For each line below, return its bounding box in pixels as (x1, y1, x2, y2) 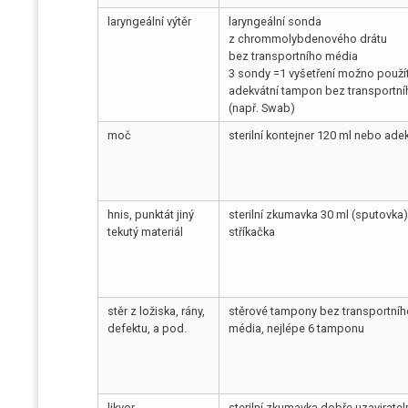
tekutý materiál (107, 224, 184, 239)
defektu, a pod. (107, 321, 188, 335)
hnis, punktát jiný (107, 207, 195, 221)
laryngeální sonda (229, 14, 322, 28)
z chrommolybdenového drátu (229, 31, 388, 46)
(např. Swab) (229, 100, 296, 115)
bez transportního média (229, 48, 359, 63)
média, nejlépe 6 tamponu (229, 321, 365, 335)
